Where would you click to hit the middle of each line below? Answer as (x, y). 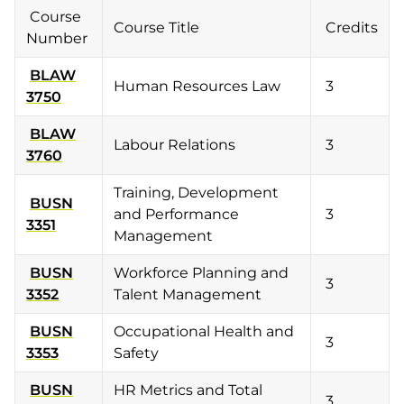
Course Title (158, 28)
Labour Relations (174, 145)
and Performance (176, 214)
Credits (350, 28)
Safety (136, 353)
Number (57, 38)
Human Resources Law (197, 86)
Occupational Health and (204, 331)
